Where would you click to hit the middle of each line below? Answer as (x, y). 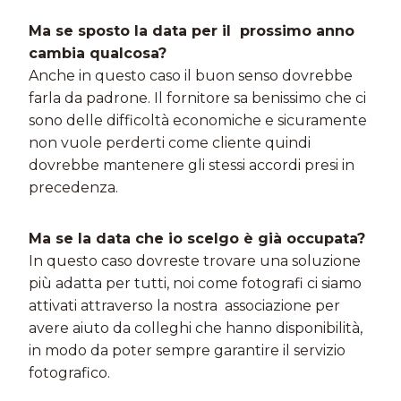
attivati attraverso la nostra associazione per (184, 306)
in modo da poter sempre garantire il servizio (187, 350)
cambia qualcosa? (98, 53)
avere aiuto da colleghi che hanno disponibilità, (196, 328)
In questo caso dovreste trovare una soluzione (195, 261)
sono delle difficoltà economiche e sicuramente (198, 120)
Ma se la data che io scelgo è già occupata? (197, 239)
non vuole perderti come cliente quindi (170, 143)
